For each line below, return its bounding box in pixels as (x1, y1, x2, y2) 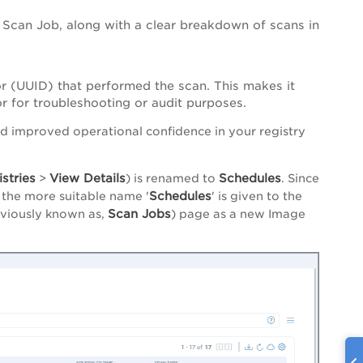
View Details (49, 171, 126, 186)
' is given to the (211, 190, 302, 203)
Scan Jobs (108, 207, 171, 221)
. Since (281, 172, 319, 186)
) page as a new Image (171, 207, 305, 221)
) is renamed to (126, 172, 219, 186)
